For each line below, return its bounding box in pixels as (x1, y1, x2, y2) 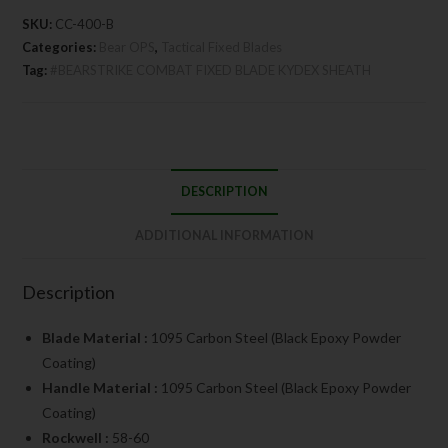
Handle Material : (42, 378, 162, 396)
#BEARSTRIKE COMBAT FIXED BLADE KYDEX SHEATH (50, 61, 372, 78)
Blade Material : (42, 328, 152, 346)
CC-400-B (55, 15, 115, 32)
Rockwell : (42, 428, 113, 446)
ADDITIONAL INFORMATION (134, 227, 314, 243)
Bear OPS (99, 38, 156, 55)
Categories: (22, 38, 100, 55)
